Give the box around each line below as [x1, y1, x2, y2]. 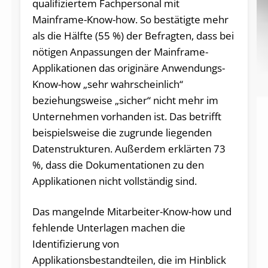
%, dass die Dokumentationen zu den [32, 157, 204, 172]
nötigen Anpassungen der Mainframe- [32, 44, 208, 59]
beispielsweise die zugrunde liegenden [32, 125, 212, 139]
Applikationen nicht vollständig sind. [32, 173, 197, 188]
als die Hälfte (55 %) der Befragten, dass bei [32, 28, 234, 42]
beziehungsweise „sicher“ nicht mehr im [32, 93, 218, 107]
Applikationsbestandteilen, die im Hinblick [32, 252, 226, 267]
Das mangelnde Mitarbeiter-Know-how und [32, 204, 232, 218]
